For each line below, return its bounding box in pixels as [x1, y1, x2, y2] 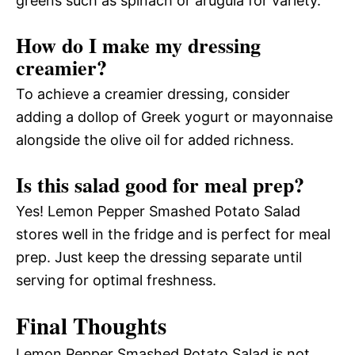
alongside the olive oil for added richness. [16, 131, 294, 148]
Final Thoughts [16, 308, 166, 342]
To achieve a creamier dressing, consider [16, 85, 290, 102]
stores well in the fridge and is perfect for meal [16, 225, 330, 242]
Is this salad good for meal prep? [16, 169, 304, 200]
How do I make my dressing [16, 29, 261, 60]
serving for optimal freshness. [16, 271, 216, 288]
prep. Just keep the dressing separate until [16, 248, 302, 265]
